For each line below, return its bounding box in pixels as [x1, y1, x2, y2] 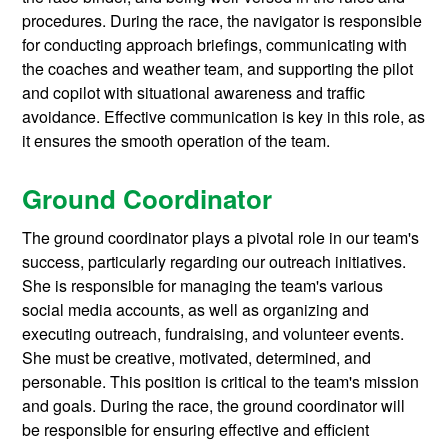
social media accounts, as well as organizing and [22, 298, 370, 322]
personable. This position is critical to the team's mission [22, 370, 420, 394]
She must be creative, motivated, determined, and [22, 346, 372, 370]
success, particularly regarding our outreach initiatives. [22, 250, 407, 274]
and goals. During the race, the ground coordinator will [22, 394, 406, 418]
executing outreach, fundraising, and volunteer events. [22, 322, 405, 346]
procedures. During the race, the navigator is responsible [22, 8, 423, 32]
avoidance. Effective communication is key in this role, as [22, 104, 426, 128]
